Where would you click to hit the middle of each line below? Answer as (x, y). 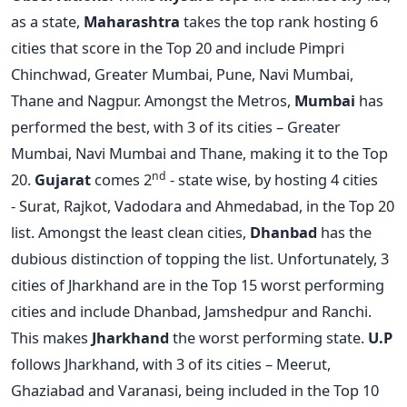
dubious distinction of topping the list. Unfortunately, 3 (200, 258)
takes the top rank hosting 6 (281, 21)
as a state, (47, 21)
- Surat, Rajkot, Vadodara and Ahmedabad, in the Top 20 (203, 205)
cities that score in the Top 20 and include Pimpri (178, 47)
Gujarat (63, 179)
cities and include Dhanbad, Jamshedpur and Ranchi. (191, 311)
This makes (51, 337)
